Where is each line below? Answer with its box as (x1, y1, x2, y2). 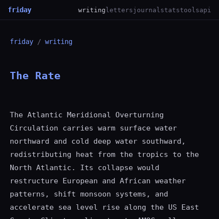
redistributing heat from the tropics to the (10, 150, 199, 159)
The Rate (10, 70, 61, 82)
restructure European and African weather (10, 176, 186, 185)
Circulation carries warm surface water (10, 124, 177, 132)
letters (106, 6, 133, 14)
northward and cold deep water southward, (10, 137, 186, 146)
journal (133, 6, 160, 14)
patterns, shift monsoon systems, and (10, 190, 168, 198)
